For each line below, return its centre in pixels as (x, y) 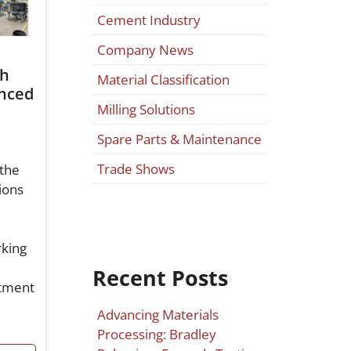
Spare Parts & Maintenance (180, 139)
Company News (146, 50)
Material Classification (164, 80)
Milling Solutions (147, 110)
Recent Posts (161, 278)
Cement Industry (149, 20)
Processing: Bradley (157, 335)
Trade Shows (136, 169)
